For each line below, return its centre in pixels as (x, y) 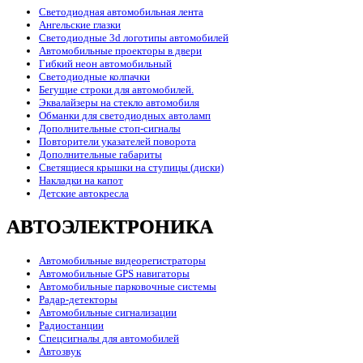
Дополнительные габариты (100, 154)
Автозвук (60, 351)
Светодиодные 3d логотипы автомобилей (134, 37)
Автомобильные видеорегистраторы (122, 260)
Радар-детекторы (78, 299)
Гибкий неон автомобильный (105, 63)
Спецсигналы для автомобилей (109, 338)
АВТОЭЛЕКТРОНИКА (110, 226)
